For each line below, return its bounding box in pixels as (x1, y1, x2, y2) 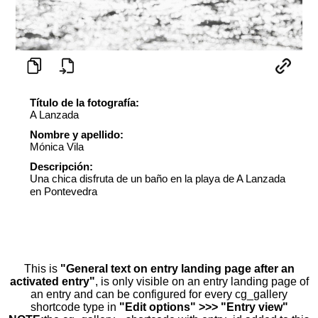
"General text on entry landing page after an (60, 263, 295, 275)
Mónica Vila (30, 141, 84, 153)
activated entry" (9, 275, 95, 288)
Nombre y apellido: (30, 128, 124, 141)
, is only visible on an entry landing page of (94, 275, 309, 288)
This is (23, 263, 60, 275)
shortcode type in (30, 301, 119, 314)
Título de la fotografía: (30, 97, 139, 109)
